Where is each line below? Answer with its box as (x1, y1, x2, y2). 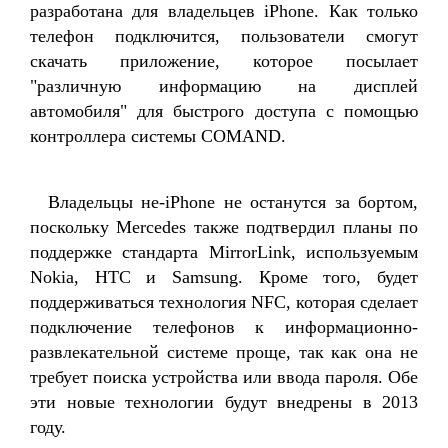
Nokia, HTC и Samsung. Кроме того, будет (30, 267, 418, 287)
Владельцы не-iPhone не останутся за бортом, (48, 192, 418, 212)
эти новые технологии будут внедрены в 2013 (30, 392, 418, 412)
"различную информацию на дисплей (30, 76, 418, 96)
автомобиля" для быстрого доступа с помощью (30, 101, 418, 121)
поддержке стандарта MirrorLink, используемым (30, 242, 418, 262)
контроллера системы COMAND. (30, 126, 286, 146)
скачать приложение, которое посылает (30, 51, 418, 71)
